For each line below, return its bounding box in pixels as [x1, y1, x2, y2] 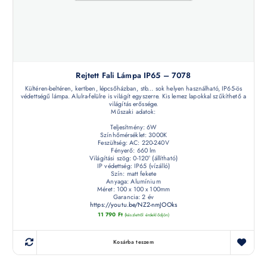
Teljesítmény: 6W [110, 122, 157, 132]
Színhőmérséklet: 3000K [100, 130, 167, 139]
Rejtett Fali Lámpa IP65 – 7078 [76, 69, 191, 81]
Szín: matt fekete [110, 169, 157, 178]
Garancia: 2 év [113, 192, 154, 201]
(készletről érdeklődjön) [125, 212, 170, 219]
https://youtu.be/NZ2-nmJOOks [90, 200, 177, 209]
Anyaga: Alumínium [106, 176, 161, 186]
